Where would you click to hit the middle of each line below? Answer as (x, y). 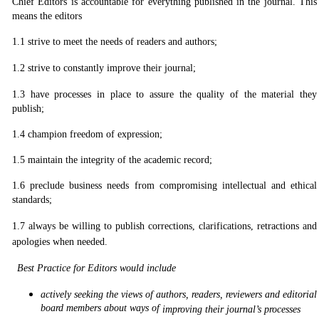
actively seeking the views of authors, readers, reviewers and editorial (179, 294)
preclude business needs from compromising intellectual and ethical (173, 185)
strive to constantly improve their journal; (112, 68)
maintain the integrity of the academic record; (120, 160)
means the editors (47, 16)
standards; (32, 200)
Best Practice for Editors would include (97, 268)
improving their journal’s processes (231, 309)
